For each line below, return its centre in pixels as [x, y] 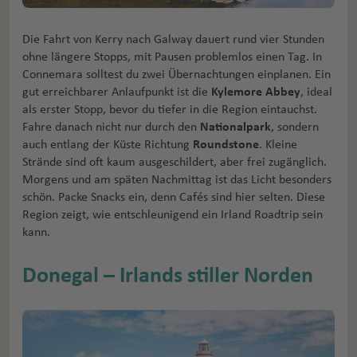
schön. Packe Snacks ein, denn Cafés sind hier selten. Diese [174, 196]
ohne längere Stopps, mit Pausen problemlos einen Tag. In [172, 56]
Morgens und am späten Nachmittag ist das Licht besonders [177, 179]
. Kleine [278, 144]
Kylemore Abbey [256, 91]
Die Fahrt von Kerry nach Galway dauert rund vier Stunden [173, 39]
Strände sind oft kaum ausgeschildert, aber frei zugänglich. [175, 161]
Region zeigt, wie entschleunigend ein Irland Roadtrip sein [173, 214]
